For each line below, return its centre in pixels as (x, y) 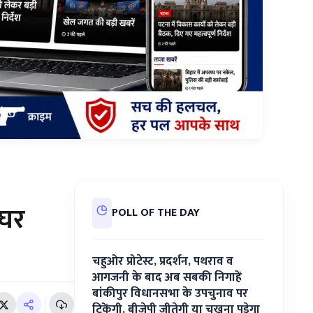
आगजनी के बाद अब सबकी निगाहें (167, 277)
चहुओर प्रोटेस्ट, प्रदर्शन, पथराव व (163, 261)
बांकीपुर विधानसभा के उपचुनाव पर (170, 293)
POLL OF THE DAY (156, 213)
